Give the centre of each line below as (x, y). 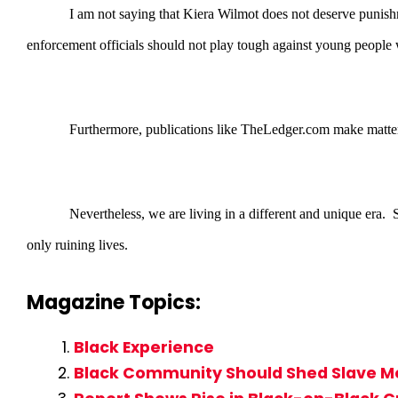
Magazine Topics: (114, 302)
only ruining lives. (77, 244)
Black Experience (143, 347)
